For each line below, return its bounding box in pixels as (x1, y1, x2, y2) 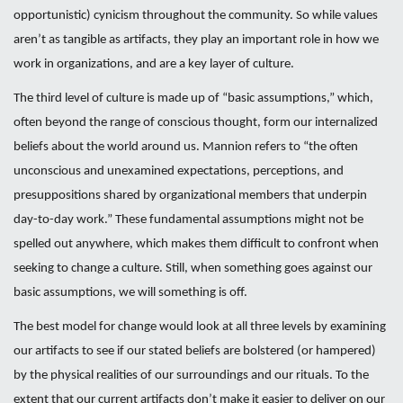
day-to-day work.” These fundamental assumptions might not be (13, 213, 363, 227)
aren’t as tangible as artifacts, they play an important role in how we (13, 33, 379, 47)
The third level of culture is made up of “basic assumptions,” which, (13, 92, 373, 105)
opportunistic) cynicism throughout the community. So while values (13, 9, 378, 22)
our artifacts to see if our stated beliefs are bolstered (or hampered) (13, 345, 376, 358)
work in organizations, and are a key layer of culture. (13, 58, 294, 71)
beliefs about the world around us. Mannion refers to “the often (13, 140, 358, 154)
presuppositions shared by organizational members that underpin (13, 189, 367, 202)
